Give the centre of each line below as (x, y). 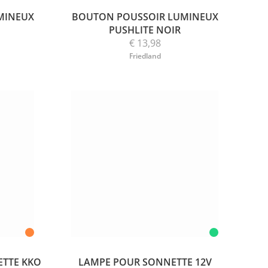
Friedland (145, 56)
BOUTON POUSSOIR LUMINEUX (145, 16)
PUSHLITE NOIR (145, 30)
